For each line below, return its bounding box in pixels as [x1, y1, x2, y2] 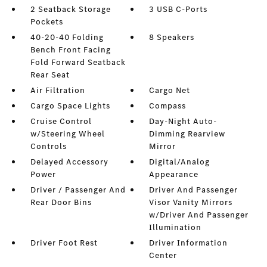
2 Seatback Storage [30, 4, 111, 15]
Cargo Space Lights [30, 100, 110, 111]
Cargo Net [149, 85, 191, 96]
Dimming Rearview [149, 128, 226, 139]
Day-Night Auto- [149, 116, 218, 127]
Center [149, 250, 178, 261]
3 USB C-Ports [149, 4, 208, 15]
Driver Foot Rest [30, 237, 98, 249]
